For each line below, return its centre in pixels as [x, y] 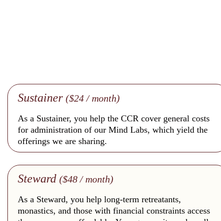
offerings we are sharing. [62, 141]
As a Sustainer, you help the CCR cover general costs [114, 119]
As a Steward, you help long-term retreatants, [99, 200]
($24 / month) [93, 98]
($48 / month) [86, 179]
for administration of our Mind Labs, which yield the [113, 130]
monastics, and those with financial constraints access [114, 211]
